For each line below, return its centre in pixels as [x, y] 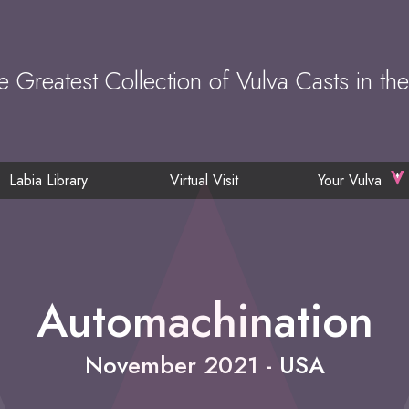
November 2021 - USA [204, 365]
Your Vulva [349, 181]
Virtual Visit [204, 181]
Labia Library [48, 181]
